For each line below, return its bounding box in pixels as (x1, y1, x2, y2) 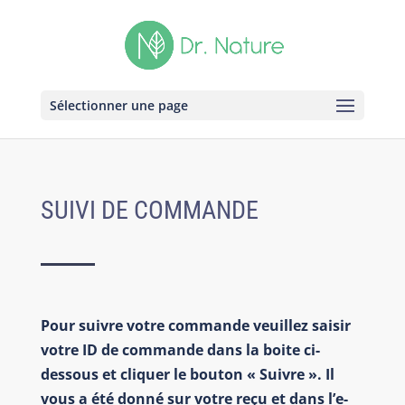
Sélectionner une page (49, 97, 188, 114)
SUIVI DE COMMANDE (40, 195, 259, 225)
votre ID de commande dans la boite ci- (40, 340, 320, 360)
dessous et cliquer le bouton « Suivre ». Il (40, 364, 334, 384)
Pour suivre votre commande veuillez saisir (40, 316, 351, 335)
